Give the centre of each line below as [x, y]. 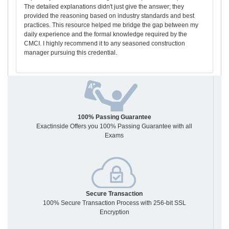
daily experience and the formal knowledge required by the [106, 35]
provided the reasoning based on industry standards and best [109, 16]
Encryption [114, 212]
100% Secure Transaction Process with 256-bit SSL [114, 203]
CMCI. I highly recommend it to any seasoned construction [105, 44]
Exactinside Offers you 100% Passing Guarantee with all [114, 127]
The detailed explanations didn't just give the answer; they [104, 7]
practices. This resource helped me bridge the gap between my [111, 25]
